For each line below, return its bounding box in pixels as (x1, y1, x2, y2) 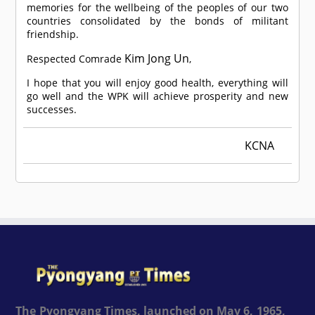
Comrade (79, 52, 122, 66)
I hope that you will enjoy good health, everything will (27, 76, 288, 90)
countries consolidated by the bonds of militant (27, 14, 288, 28)
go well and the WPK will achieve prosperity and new (27, 89, 288, 103)
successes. (27, 103, 77, 117)
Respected (27, 52, 79, 66)
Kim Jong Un (124, 51, 190, 67)
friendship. (27, 27, 79, 41)
